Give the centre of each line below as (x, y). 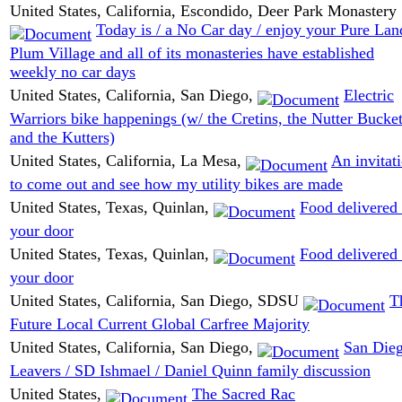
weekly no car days (73, 72)
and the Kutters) (62, 138)
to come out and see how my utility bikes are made (176, 184)
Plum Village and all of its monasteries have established (192, 53)
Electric (369, 95)
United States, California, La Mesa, (128, 160)
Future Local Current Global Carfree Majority (160, 324)
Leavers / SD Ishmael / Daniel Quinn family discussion (190, 371)
